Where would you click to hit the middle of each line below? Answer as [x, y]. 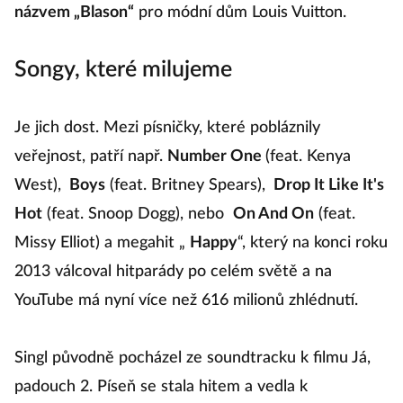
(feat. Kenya [308, 157]
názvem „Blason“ [74, 13]
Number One [216, 157]
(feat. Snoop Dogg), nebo [135, 214]
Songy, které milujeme [123, 70]
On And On [273, 214]
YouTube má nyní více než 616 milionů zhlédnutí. [186, 300]
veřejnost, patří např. [91, 157]
